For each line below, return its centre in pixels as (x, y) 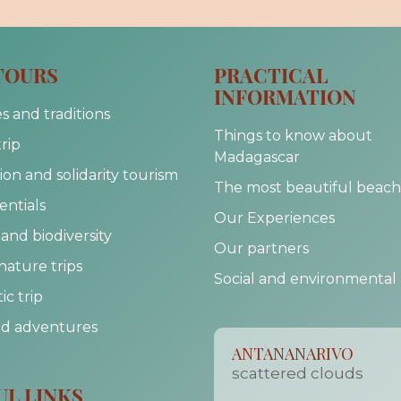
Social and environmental (305, 279)
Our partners (261, 248)
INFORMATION (285, 97)
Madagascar (257, 157)
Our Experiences (274, 218)
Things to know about (293, 136)
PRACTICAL (271, 75)
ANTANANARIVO (293, 354)
